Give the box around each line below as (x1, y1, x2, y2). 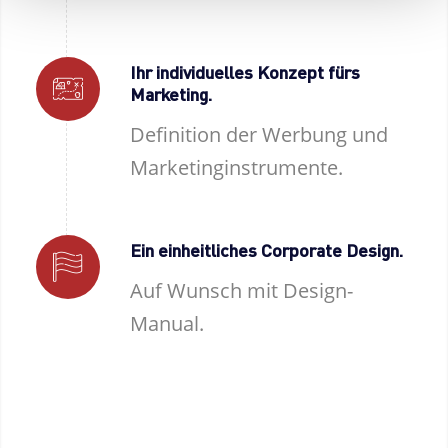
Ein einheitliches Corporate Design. (129, 236, 403, 262)
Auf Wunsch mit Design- (129, 276, 353, 304)
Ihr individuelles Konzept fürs (129, 58, 360, 84)
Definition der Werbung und (129, 120, 388, 148)
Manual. (129, 309, 204, 337)
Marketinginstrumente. (129, 153, 343, 181)
